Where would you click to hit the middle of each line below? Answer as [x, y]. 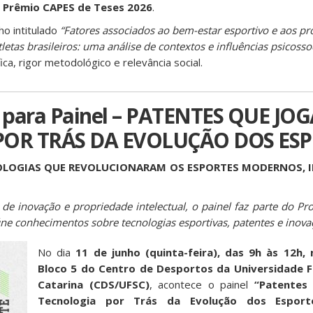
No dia [57, 252]
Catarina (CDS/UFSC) [94, 284]
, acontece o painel [202, 284]
